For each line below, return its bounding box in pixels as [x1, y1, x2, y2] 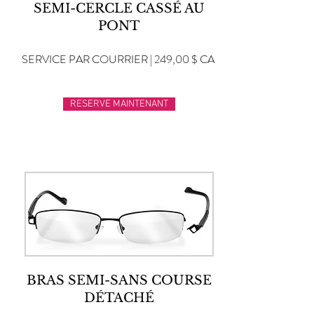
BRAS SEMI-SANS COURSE [26, 273, 212, 288]
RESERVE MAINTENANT [70, 98, 168, 110]
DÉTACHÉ [83, 290, 154, 306]
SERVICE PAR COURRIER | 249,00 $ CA [22, 51, 214, 67]
